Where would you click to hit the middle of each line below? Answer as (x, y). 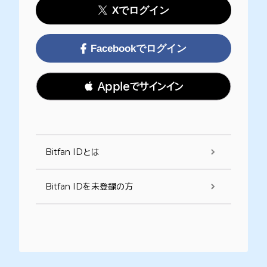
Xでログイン (140, 10)
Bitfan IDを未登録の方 (89, 186)
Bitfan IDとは (72, 152)
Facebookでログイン (139, 48)
